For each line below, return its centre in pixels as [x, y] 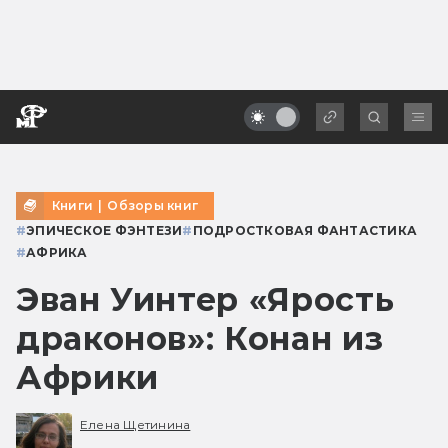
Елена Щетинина [135, 425]
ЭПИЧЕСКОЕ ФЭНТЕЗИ [104, 230]
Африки [87, 377]
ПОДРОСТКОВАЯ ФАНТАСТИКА [305, 230]
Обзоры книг [153, 205]
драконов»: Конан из [200, 338]
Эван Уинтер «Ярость [205, 299]
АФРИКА [57, 252]
